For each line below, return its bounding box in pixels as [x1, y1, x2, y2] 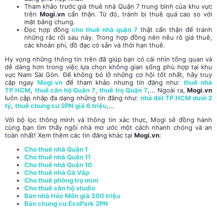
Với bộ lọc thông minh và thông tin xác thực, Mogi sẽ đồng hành [5, 116, 212, 124]
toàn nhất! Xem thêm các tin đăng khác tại [5, 131, 134, 139]
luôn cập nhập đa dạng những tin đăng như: [5, 94, 140, 102]
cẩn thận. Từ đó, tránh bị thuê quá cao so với [64, 10, 213, 18]
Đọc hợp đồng [24, 26, 72, 33]
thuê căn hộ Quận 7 [34, 86, 95, 94]
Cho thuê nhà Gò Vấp [24, 169, 89, 176]
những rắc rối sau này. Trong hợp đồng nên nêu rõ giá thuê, [24, 33, 212, 41]
